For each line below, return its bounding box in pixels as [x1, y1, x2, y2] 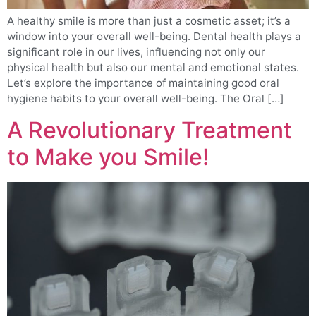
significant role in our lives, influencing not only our [7, 45, 265, 59]
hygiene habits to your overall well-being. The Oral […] [7, 92, 284, 106]
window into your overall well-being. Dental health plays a [7, 30, 301, 44]
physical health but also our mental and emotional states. [7, 61, 299, 75]
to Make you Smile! [7, 142, 209, 171]
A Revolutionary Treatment [7, 116, 292, 144]
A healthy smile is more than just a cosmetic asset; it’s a [7, 14, 291, 28]
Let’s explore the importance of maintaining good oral [7, 76, 279, 90]
